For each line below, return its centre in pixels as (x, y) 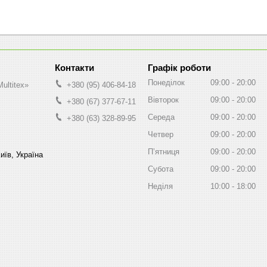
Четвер (161, 134)
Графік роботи (179, 67)
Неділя (160, 186)
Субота (161, 169)
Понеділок (166, 82)
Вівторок (163, 100)
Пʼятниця (164, 151)
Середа (161, 117)
